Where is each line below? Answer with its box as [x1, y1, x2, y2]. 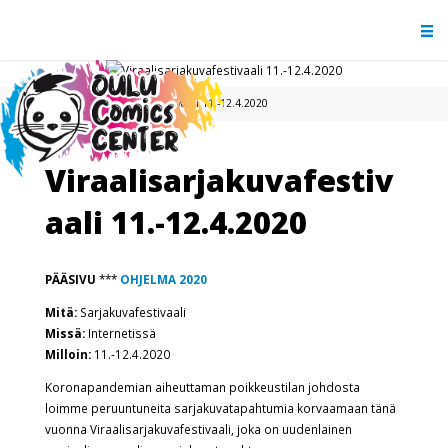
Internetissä [87, 324, 156, 341]
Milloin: [44, 345, 91, 362]
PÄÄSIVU [44, 271, 96, 288]
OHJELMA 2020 [119, 271, 207, 288]
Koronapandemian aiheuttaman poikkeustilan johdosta [44, 378, 360, 395]
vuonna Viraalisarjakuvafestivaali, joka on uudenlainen [44, 420, 352, 437]
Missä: [44, 324, 88, 341]
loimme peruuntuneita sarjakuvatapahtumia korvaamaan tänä [44, 399, 396, 416]
